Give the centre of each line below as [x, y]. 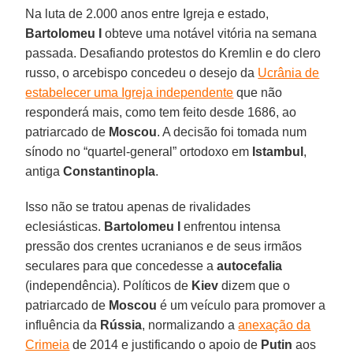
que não [258, 92]
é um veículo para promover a [242, 305]
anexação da [275, 325]
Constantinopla [110, 171]
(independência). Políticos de [109, 285]
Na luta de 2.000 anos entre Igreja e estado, [147, 13]
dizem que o [255, 285]
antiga [45, 171]
